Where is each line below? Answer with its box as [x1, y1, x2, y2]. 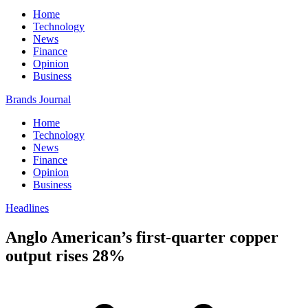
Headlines [5, 202, 49, 214]
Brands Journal [5, 93, 71, 105]
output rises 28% [5, 246, 125, 265]
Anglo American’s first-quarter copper [5, 228, 278, 246]
